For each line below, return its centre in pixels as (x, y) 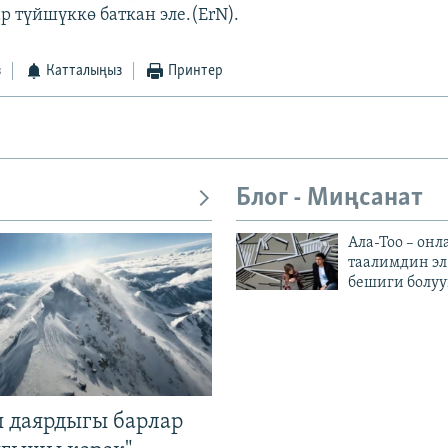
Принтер (195, 71)
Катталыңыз (84, 71)
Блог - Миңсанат (329, 199)
